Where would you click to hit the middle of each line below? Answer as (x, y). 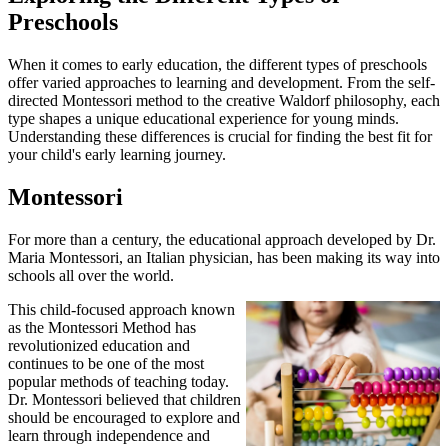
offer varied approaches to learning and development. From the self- (221, 82)
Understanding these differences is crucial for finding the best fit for (220, 136)
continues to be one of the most (106, 363)
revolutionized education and (99, 345)
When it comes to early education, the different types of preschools (217, 64)
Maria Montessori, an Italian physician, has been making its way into (224, 257)
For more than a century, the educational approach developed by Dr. (222, 239)
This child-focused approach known (121, 309)
